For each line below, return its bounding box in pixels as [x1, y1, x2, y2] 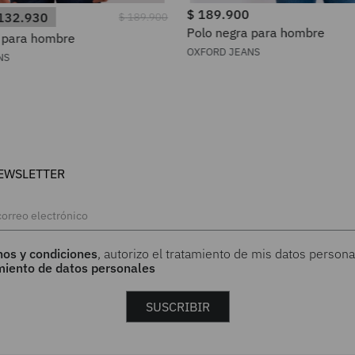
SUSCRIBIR [145, 299, 210, 315]
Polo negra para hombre [186, 25, 325, 40]
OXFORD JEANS [186, 45, 261, 59]
